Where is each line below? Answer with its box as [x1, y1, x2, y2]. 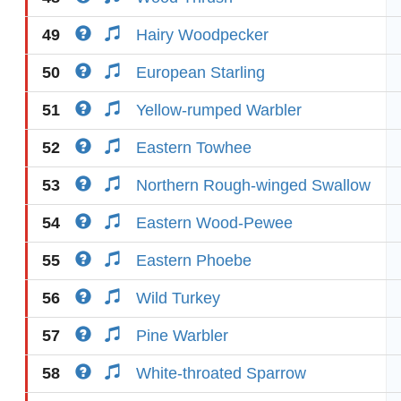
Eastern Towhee [136, 139, 252, 157]
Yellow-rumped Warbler [136, 101, 302, 119]
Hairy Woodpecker [136, 26, 269, 44]
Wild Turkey [136, 289, 220, 307]
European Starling [136, 64, 265, 81]
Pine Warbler [136, 327, 228, 345]
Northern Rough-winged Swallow [136, 176, 371, 194]
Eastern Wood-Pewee [136, 214, 293, 232]
